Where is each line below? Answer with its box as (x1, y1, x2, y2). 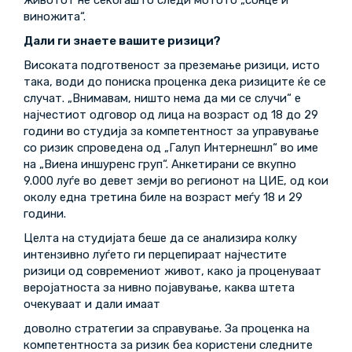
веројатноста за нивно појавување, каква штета (24, 280, 295, 295)
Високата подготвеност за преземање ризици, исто (24, 58, 320, 72)
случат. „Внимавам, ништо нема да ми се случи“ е (24, 91, 301, 105)
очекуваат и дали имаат (24, 297, 160, 311)
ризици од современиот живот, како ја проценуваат (24, 264, 321, 278)
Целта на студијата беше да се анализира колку (24, 231, 297, 245)
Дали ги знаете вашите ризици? (24, 34, 221, 48)
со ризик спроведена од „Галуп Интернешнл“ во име (24, 141, 318, 155)
